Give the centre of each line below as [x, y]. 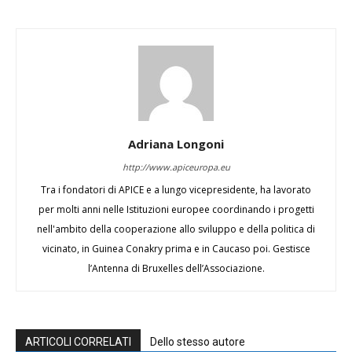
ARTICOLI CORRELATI [78, 342]
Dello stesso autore [198, 342]
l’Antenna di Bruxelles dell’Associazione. [176, 268]
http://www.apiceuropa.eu [176, 167]
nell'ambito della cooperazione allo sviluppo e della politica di [176, 229]
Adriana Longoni [176, 144]
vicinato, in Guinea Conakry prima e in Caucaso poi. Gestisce [176, 249]
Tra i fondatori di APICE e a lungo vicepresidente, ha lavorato [176, 190]
